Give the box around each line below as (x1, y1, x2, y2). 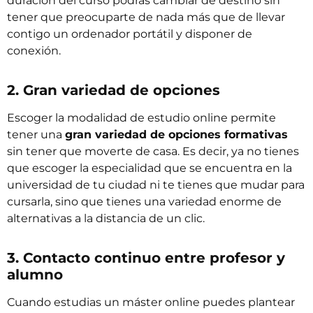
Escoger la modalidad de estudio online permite (7, 111, 276, 125)
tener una (7, 128, 65, 142)
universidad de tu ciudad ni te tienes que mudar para (7, 178, 305, 192)
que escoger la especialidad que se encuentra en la (7, 161, 292, 175)
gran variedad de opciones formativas (65, 128, 288, 142)
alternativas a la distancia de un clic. (7, 212, 205, 226)
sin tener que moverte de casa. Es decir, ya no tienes (7, 145, 299, 159)
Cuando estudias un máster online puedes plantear (7, 296, 295, 310)
